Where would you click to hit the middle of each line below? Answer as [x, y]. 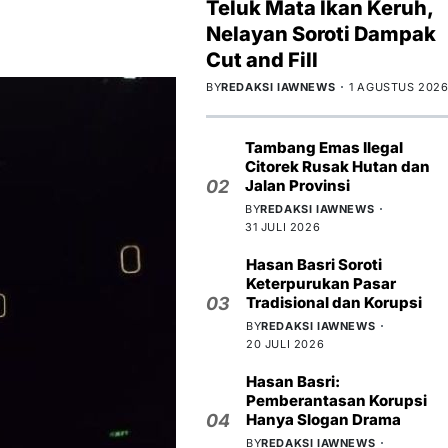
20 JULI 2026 [285, 343]
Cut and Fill [262, 59]
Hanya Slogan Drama [323, 419]
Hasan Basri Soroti [314, 264]
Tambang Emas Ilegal [324, 147]
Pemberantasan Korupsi [336, 400]
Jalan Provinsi [297, 185]
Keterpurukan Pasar [321, 283]
